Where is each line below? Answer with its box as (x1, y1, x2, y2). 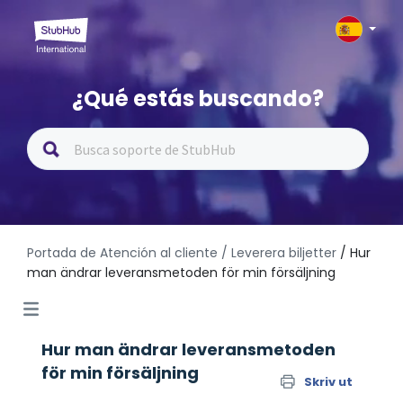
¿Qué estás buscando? (72, 84, 325, 113)
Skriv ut (304, 373, 353, 390)
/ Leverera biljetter (221, 244, 336, 262)
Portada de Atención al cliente (27, 244, 221, 262)
